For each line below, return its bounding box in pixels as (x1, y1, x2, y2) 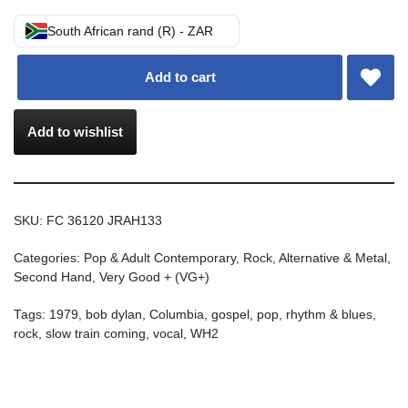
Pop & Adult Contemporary (84, 250, 236, 265)
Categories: (14, 250, 84, 265)
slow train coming (46, 326, 146, 341)
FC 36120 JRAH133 (46, 213, 162, 228)
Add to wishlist (27, 123, 123, 139)
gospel (211, 307, 250, 321)
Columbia (149, 307, 204, 321)
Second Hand (14, 270, 92, 284)
